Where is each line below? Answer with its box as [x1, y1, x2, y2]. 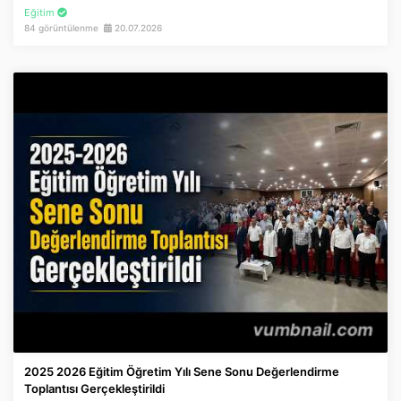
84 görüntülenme [24, 21, 104, 33]
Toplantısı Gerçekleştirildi [24, 381, 165, 396]
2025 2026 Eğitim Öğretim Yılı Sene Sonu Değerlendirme [24, 364, 339, 379]
